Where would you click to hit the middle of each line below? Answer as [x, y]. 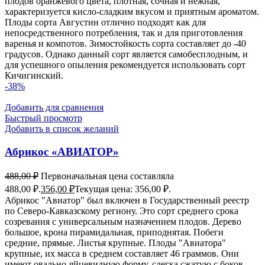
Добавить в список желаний [62, 128]
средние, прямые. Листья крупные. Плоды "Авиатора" [115, 243]
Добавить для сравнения [54, 107]
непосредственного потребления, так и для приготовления [124, 33]
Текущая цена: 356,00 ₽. [123, 189]
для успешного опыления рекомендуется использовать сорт [125, 64]
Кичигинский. [34, 75]
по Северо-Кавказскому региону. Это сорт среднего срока [122, 211]
